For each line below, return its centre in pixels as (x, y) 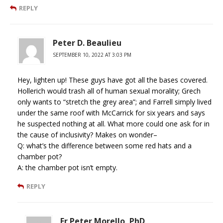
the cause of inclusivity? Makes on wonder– (87, 135)
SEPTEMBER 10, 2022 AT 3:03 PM (92, 55)
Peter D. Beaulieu (87, 43)
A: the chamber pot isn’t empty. (67, 168)
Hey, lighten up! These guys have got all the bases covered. (112, 80)
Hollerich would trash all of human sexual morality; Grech (109, 91)
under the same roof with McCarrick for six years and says (111, 113)
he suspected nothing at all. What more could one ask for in (113, 124)
